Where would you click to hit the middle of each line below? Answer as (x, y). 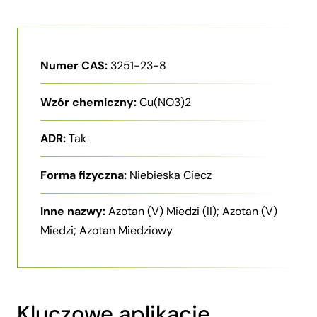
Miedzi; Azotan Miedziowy (106, 231)
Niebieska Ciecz (171, 175)
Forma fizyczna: (83, 175)
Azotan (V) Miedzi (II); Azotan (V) (193, 212)
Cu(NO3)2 (165, 102)
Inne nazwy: (73, 212)
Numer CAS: (74, 65)
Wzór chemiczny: (88, 102)
